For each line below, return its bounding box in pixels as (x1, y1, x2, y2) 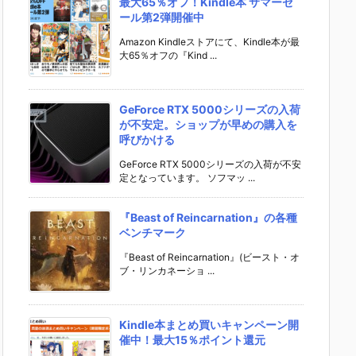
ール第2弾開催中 (119, 10, 204, 25)
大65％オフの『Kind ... (119, 49, 217, 62)
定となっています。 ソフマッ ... (119, 172, 255, 184)
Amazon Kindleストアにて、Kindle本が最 (119, 36, 300, 48)
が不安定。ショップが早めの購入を (119, 118, 297, 132)
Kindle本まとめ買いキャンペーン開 (119, 318, 299, 332)
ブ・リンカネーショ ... (119, 265, 215, 277)
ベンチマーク (119, 226, 186, 240)
